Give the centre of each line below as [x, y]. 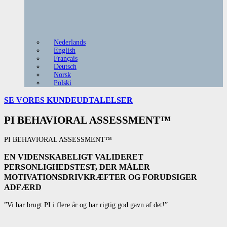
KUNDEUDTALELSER [90, 100]
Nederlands [70, 42]
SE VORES [24, 100]
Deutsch [65, 66]
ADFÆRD [23, 187]
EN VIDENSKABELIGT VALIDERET [74, 157]
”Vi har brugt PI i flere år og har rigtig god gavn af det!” [86, 205]
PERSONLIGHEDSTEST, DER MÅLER [77, 167]
